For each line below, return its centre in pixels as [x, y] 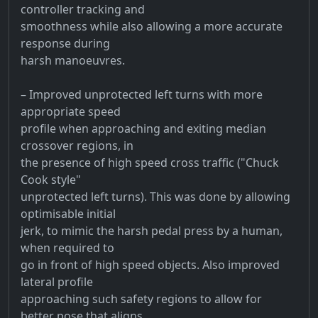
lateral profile [57, 281]
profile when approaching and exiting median [143, 128]
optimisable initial [68, 213]
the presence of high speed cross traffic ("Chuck [150, 162]
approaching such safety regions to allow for [141, 298]
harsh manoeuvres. [73, 60]
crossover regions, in [77, 145]
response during [65, 43]
